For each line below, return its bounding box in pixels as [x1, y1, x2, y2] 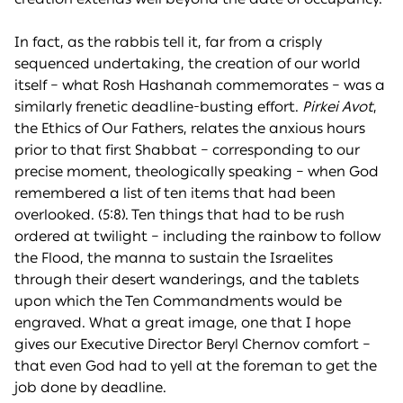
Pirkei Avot [302, 98, 373, 116]
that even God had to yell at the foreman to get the [14, 357, 377, 375]
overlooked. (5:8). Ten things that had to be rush [14, 206, 345, 224]
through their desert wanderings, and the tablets [14, 271, 359, 289]
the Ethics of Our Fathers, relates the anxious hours [14, 120, 365, 138]
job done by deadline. [14, 379, 166, 397]
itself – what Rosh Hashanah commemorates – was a [14, 76, 385, 94]
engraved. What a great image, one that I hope [14, 314, 351, 332]
